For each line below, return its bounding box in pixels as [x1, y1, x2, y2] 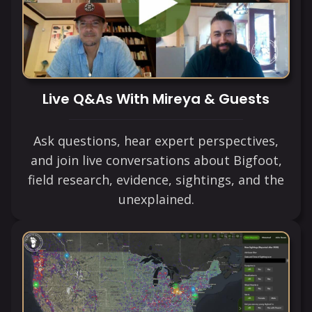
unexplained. [118, 191, 194, 208]
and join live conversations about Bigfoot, [30, 152, 282, 169]
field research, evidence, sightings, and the [28, 171, 284, 188]
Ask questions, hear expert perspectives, [33, 132, 279, 149]
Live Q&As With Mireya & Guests [42, 89, 270, 109]
